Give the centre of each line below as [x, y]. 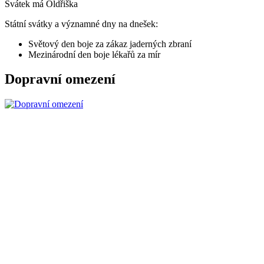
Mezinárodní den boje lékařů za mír [94, 54]
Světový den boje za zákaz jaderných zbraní [110, 44]
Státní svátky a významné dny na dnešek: [81, 24]
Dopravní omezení [60, 79]
